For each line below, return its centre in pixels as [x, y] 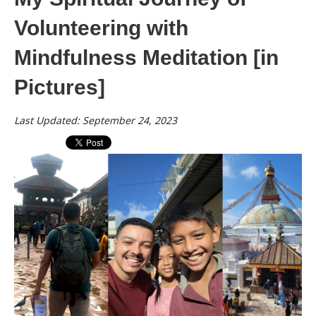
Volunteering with [101, 28]
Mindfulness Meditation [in [146, 57]
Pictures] [60, 87]
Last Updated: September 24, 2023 [96, 120]
